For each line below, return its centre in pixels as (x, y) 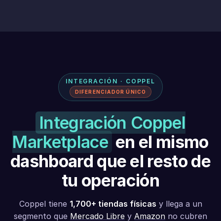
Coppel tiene (44, 204)
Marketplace (60, 142)
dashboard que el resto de (110, 161)
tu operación (110, 180)
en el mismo (160, 142)
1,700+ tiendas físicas (113, 204)
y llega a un (179, 204)
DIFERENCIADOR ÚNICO (110, 92)
